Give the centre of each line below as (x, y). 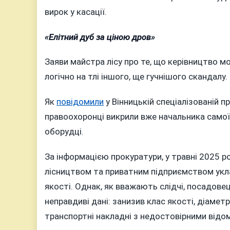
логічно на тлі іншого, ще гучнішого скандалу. (136, 77)
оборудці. (64, 132)
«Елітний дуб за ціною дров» (100, 37)
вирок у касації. (76, 12)
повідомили (80, 102)
